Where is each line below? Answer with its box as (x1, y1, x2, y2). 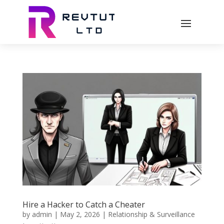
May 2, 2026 (59, 209, 100, 219)
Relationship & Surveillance (107, 209, 195, 219)
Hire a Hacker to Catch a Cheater (22, 198, 145, 210)
